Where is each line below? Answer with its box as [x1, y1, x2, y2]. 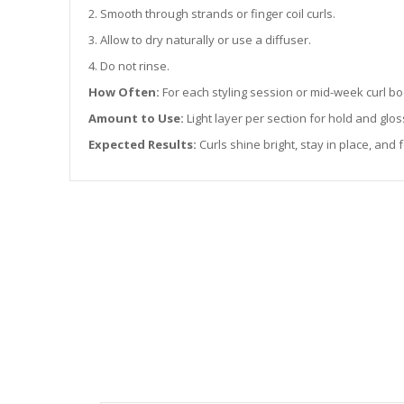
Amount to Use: [88, 110, 185, 126]
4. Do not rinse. [88, 58, 170, 74]
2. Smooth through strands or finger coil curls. [88, 5, 336, 22]
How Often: [88, 84, 161, 100]
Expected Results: [88, 136, 197, 152]
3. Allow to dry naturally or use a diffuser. [88, 32, 312, 48]
